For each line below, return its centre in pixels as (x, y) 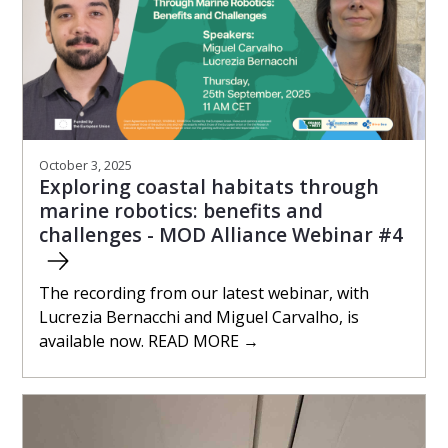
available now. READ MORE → (149, 340)
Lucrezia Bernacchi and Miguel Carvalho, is (199, 316)
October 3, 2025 (85, 164)
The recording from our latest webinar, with (204, 292)
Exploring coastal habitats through (209, 186)
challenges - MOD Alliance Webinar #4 (221, 234)
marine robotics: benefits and (181, 210)
